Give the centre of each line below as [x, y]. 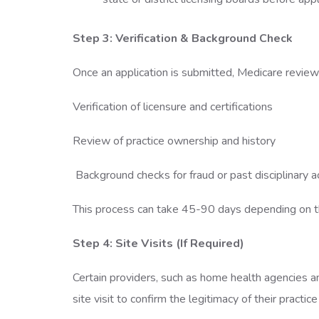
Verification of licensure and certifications [174, 107]
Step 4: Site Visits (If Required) [160, 244]
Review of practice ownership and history [176, 141]
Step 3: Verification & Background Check [184, 38]
